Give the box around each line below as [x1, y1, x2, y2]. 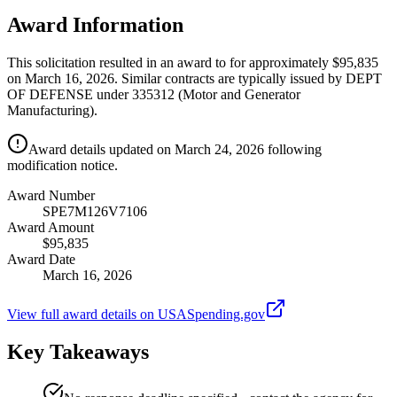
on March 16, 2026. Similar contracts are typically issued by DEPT [7, 70, 382, 86]
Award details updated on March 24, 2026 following [28, 141, 322, 157]
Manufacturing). [7, 102, 97, 118]
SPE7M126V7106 [43, 203, 147, 219]
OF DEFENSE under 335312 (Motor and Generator [7, 86, 300, 102]
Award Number [7, 187, 95, 203]
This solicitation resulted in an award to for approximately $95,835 [7, 54, 378, 70]
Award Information [7, 12, 183, 36]
